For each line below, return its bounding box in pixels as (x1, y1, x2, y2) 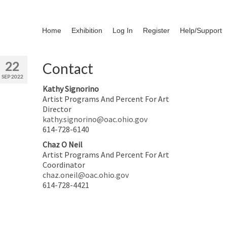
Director (42, 104, 71, 114)
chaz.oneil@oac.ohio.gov (42, 170, 129, 180)
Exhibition (71, 26, 102, 34)
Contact (42, 60, 93, 77)
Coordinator (42, 160, 85, 170)
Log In (112, 26, 133, 34)
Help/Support (180, 26, 222, 34)
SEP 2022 (1, 73, 23, 80)
